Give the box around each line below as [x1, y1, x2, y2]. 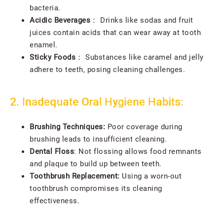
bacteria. [30, 3, 61, 12]
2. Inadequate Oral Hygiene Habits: [10, 95, 183, 108]
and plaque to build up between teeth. [30, 159, 162, 168]
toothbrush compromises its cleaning [30, 184, 162, 193]
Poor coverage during [107, 122, 183, 131]
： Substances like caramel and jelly [75, 52, 204, 62]
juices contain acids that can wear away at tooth [30, 28, 201, 37]
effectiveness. [30, 196, 79, 205]
